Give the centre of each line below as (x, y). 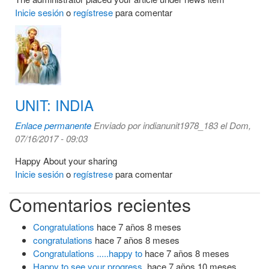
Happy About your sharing (66, 161)
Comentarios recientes (100, 204)
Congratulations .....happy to (88, 253)
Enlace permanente (53, 125)
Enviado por (118, 125)
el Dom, (234, 125)
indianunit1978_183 (180, 125)
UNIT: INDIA (54, 105)
